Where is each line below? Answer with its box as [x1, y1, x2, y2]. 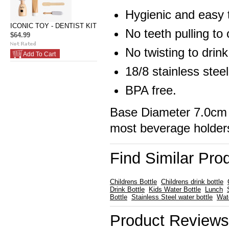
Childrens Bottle [110, 178, 157, 186]
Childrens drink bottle [161, 178, 223, 186]
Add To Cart [23, 51, 56, 57]
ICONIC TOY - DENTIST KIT [10, 22, 97, 30]
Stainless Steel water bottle [131, 193, 213, 201]
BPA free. [125, 83, 176, 97]
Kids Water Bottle [149, 186, 201, 193]
